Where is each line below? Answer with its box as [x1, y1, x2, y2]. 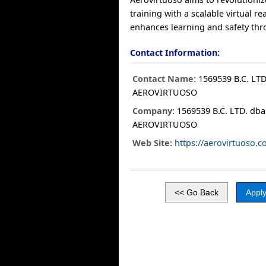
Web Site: [132, 137, 173, 148]
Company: [132, 105, 175, 116]
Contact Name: [132, 73, 197, 84]
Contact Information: [130, 47, 220, 58]
